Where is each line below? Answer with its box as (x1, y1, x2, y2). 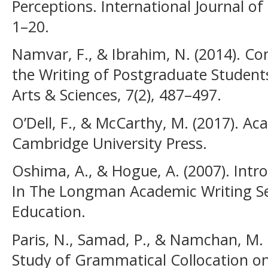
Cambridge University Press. (12, 132, 207, 153)
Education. (12, 201, 86, 222)
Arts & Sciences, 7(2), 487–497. (12, 84, 221, 105)
